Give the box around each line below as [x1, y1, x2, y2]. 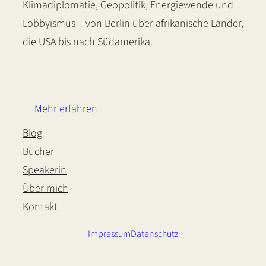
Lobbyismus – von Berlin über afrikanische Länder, [23, 16, 243, 31]
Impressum [88, 227, 131, 241]
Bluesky [50, 61, 96, 82]
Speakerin [23, 163, 66, 178]
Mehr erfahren [34, 102, 97, 117]
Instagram [36, 61, 94, 82]
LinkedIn [22, 61, 72, 82]
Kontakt [23, 199, 58, 215]
